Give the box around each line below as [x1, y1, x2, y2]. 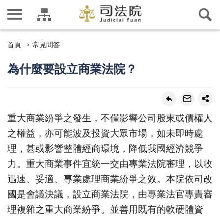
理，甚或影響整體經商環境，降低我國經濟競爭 [7, 144, 203, 154]
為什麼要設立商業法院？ [7, 64, 137, 76]
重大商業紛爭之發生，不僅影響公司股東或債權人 [7, 113, 213, 123]
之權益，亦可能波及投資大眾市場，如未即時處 [7, 129, 203, 138]
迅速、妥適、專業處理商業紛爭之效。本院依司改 [7, 174, 213, 184]
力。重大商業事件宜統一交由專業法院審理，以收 [7, 159, 213, 169]
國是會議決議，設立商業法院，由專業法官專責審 [7, 190, 213, 199]
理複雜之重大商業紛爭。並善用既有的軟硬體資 [7, 205, 203, 215]
